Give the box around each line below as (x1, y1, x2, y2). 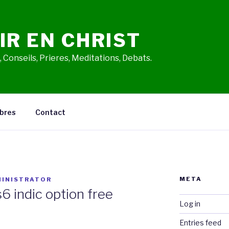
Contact (35, 107, 65, 117)
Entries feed (179, 218, 221, 227)
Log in (179, 199, 200, 208)
